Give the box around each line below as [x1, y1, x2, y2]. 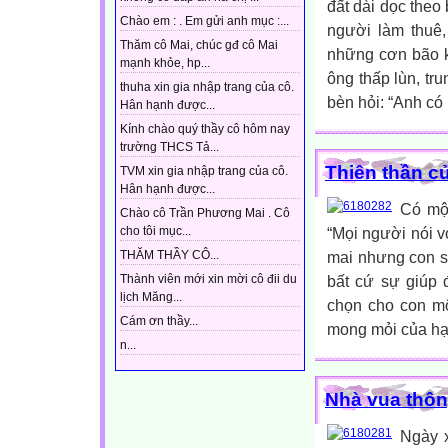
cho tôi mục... [120, 224, 191, 239]
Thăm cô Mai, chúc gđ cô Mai [120, 38, 278, 53]
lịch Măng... [120, 290, 182, 305]
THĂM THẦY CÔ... [120, 248, 219, 263]
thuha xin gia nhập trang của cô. [120, 80, 294, 95]
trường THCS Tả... [120, 140, 219, 155]
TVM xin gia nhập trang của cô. [120, 164, 288, 179]
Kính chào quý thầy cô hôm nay [120, 122, 290, 137]
